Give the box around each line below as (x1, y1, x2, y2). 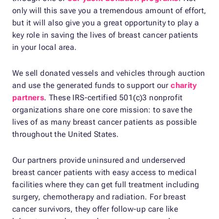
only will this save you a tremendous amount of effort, (12, 5, 207, 15)
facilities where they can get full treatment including (12, 179, 199, 189)
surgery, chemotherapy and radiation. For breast (12, 192, 186, 201)
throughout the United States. (12, 129, 119, 139)
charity (171, 80, 197, 90)
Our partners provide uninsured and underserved (12, 155, 186, 165)
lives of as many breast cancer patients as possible (12, 117, 197, 127)
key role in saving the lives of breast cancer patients (12, 30, 198, 40)
